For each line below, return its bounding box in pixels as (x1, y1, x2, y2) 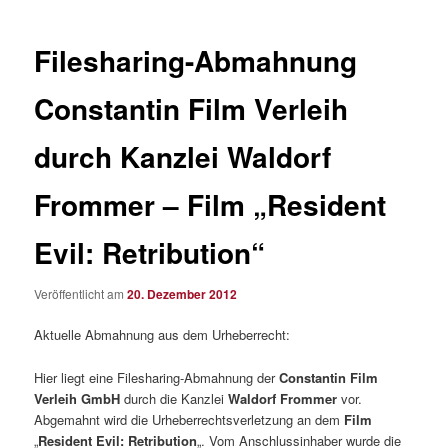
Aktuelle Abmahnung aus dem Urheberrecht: (34, 325, 291, 345)
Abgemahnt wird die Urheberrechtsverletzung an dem (34, 409, 345, 429)
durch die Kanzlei (124, 388, 229, 408)
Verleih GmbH (34, 388, 125, 408)
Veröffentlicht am (34, 285, 128, 303)
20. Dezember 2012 (127, 285, 238, 304)
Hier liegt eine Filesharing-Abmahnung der (34, 367, 280, 387)
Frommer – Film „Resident (34, 183, 387, 225)
